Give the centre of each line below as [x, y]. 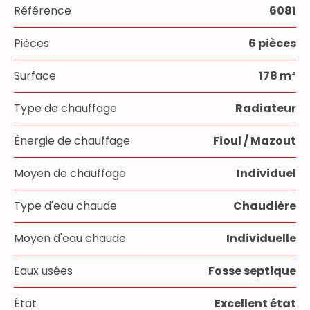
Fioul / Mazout [255, 141]
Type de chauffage [65, 108]
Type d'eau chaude [65, 206]
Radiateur [266, 108]
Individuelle [261, 238]
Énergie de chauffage [72, 141]
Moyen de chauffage [70, 173]
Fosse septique [252, 271]
